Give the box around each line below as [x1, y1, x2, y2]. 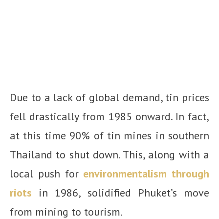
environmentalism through [83, 167, 209, 181]
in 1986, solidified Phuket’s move [32, 186, 209, 200]
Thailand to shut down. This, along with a [10, 148, 209, 162]
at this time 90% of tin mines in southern [10, 129, 209, 143]
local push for [10, 167, 84, 181]
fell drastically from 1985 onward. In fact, [10, 109, 209, 124]
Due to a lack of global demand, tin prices [10, 90, 209, 105]
